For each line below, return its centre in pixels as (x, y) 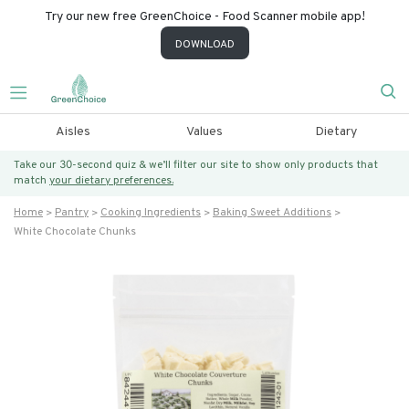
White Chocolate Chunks (75, 232)
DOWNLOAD (204, 45)
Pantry (72, 213)
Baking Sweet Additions (272, 213)
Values (204, 132)
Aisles (73, 132)
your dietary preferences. (111, 181)
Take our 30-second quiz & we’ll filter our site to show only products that (196, 165)
